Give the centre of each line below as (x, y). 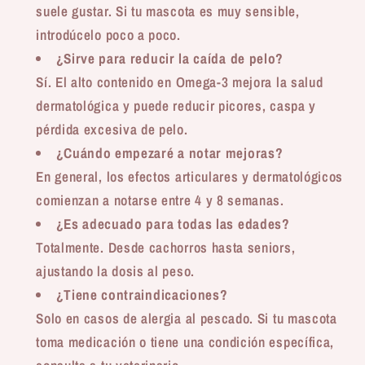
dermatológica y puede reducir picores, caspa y (176, 105)
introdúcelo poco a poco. (108, 34)
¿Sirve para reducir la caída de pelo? (170, 58)
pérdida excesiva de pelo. (112, 129)
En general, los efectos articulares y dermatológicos (190, 176)
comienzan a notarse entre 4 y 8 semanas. (160, 200)
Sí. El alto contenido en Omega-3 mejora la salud (180, 81)
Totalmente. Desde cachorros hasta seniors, (166, 247)
